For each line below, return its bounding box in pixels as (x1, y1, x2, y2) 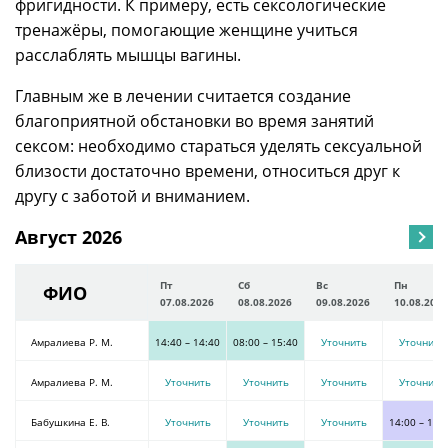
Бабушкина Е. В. (31, 415, 110, 429)
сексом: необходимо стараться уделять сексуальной (15, 135, 422, 157)
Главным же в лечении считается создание (15, 85, 351, 107)
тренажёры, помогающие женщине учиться (15, 19, 358, 41)
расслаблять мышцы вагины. (15, 44, 241, 66)
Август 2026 (15, 225, 122, 249)
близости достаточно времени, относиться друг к (15, 160, 400, 182)
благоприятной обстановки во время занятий (15, 110, 374, 132)
